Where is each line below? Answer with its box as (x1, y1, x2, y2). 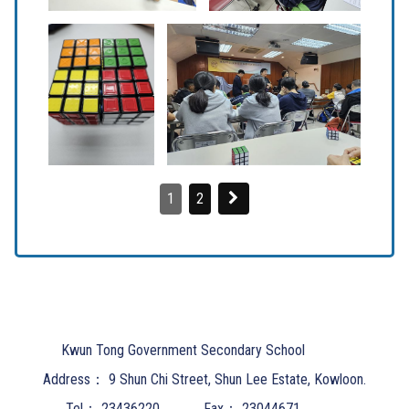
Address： (43, 371, 105, 389)
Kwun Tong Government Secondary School (60, 341, 305, 360)
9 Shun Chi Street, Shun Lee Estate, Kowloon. (109, 371, 366, 389)
